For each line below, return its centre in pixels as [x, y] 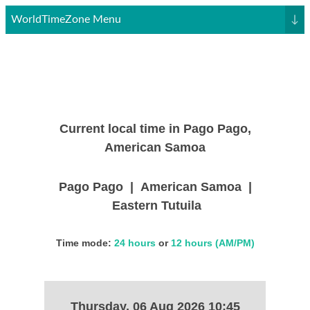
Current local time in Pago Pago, [155, 129]
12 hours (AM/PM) [212, 243]
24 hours [135, 243]
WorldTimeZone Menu [66, 19]
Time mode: [85, 243]
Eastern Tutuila [155, 206]
